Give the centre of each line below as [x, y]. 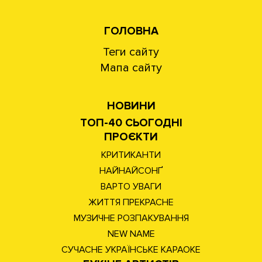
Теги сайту [131, 52]
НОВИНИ [131, 106]
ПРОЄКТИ [131, 137]
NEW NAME [131, 234]
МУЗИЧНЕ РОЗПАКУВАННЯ [131, 218]
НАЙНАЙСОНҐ [131, 170]
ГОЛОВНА [131, 31]
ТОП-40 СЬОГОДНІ [131, 123]
